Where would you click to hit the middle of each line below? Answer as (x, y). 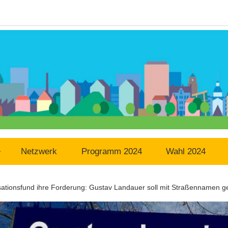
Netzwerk (39, 152)
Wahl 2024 (186, 152)
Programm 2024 (111, 152)
